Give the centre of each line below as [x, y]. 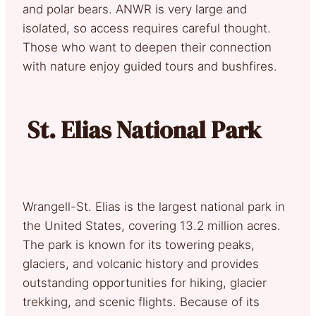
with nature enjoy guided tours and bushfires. [153, 66]
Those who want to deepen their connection [147, 47]
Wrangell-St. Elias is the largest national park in [154, 206]
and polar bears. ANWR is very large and [135, 9]
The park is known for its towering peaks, [139, 244]
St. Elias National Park [145, 129]
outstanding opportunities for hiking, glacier [145, 282]
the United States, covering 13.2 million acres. [152, 225]
